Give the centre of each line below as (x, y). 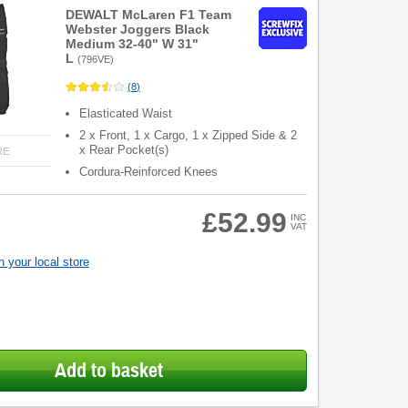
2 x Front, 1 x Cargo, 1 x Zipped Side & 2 (189, 136)
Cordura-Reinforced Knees (149, 172)
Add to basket (108, 371)
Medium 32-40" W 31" (133, 44)
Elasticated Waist (126, 114)
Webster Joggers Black (138, 29)
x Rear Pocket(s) (124, 150)
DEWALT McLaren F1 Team (149, 15)
